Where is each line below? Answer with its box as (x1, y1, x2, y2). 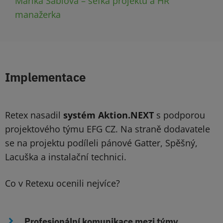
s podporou (154, 109, 205, 121)
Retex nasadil (5, 109, 63, 121)
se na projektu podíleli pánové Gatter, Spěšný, (5, 137, 198, 149)
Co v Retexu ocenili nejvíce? (5, 177, 120, 190)
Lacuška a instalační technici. (5, 151, 126, 163)
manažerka (15, 8, 61, 21)
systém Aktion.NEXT (63, 109, 154, 121)
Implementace (5, 69, 86, 86)
